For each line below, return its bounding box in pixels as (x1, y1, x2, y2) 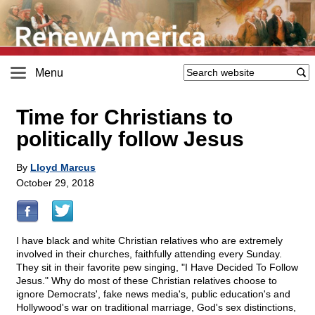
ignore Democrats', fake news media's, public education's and (16, 288, 290, 300)
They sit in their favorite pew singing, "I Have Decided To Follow (16, 262, 298, 274)
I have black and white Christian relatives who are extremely (16, 235, 283, 247)
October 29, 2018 (16, 177, 94, 189)
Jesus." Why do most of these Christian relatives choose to (16, 275, 277, 287)
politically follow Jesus (16, 127, 244, 151)
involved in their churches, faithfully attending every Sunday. (16, 248, 282, 260)
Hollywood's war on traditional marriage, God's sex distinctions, (16, 302, 296, 314)
